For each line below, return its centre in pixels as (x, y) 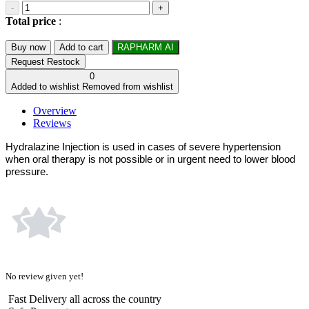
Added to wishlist (45, 87)
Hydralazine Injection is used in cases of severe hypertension (143, 147)
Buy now (28, 48)
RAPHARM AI (146, 48)
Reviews (52, 123)
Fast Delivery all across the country (85, 299)
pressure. (27, 172)
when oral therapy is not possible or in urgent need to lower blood (150, 160)
